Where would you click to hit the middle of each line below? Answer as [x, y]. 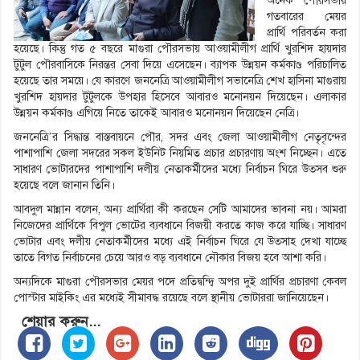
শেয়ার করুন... [61, 322]
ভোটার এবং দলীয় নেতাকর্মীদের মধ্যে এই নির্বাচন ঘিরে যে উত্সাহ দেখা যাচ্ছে [180, 242]
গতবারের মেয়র [307, 17]
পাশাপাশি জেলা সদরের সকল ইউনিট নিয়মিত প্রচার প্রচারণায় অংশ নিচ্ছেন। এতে [180, 153]
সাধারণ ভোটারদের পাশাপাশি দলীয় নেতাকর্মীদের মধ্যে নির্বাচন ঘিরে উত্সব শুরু [180, 170]
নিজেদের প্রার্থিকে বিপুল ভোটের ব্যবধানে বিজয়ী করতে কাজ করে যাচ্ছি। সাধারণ [180, 226]
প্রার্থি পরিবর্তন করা [307, 33]
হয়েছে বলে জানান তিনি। [64, 186]
